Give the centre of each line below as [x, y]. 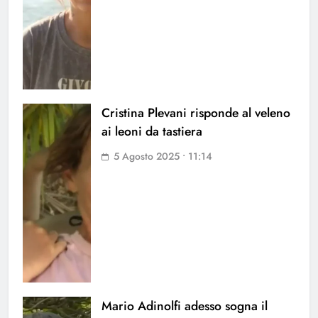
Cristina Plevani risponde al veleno [196, 113]
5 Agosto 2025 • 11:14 [163, 157]
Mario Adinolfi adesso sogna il [185, 306]
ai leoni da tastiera [152, 132]
